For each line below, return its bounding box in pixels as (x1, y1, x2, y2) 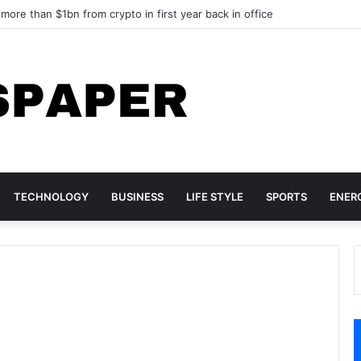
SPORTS (266, 190, 307, 203)
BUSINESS (111, 190, 164, 203)
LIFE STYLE (186, 190, 243, 203)
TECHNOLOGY (14, 190, 89, 203)
